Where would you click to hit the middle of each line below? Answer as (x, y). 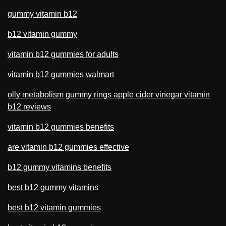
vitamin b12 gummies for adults (63, 54)
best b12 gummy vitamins (53, 187)
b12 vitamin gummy (42, 34)
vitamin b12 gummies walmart (61, 74)
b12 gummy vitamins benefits (60, 167)
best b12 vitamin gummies (54, 207)
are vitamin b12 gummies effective (68, 147)
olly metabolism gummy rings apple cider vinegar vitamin (109, 94)
